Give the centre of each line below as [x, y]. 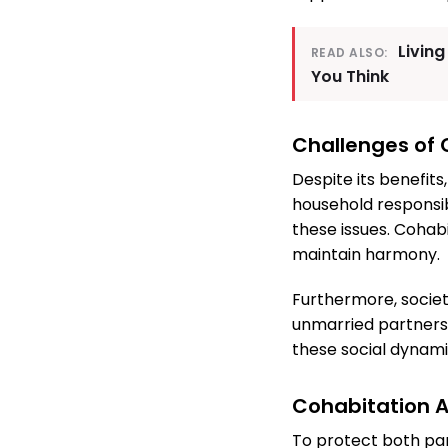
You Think [350, 77]
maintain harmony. [366, 255]
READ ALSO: [349, 53]
